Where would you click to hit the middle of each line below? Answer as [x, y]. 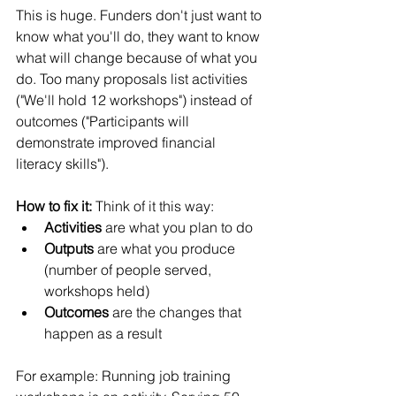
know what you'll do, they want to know [140, 37]
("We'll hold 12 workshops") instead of [136, 100]
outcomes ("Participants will [104, 122]
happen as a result [103, 334]
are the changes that [177, 312]
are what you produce [166, 249]
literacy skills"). [62, 164]
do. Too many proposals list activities [133, 79]
